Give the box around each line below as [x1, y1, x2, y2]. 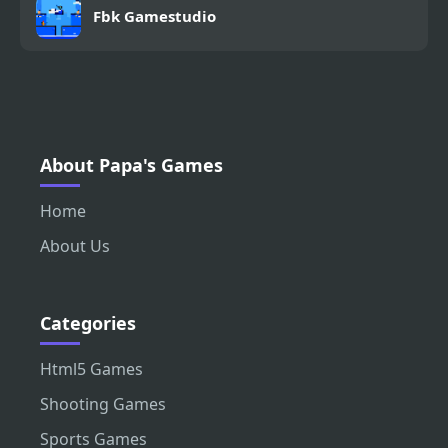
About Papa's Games [40, 153, 223, 178]
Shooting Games [40, 393, 166, 416]
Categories [40, 311, 136, 336]
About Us [40, 235, 110, 258]
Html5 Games [40, 358, 143, 381]
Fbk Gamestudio [93, 6, 216, 27]
